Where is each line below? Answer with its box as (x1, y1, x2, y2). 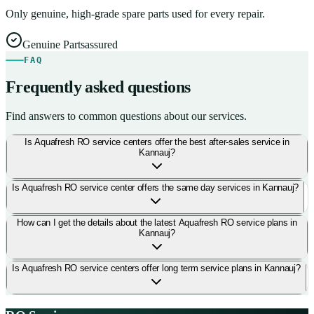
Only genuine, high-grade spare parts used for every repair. (6, 7, 265, 20)
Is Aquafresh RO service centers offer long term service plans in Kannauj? (12, 263, 301, 274)
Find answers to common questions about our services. (6, 110, 247, 123)
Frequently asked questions (6, 78, 191, 97)
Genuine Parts (22, 38, 85, 50)
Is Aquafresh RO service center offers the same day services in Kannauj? (12, 182, 299, 193)
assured (85, 38, 118, 50)
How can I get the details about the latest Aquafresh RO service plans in (17, 217, 297, 228)
